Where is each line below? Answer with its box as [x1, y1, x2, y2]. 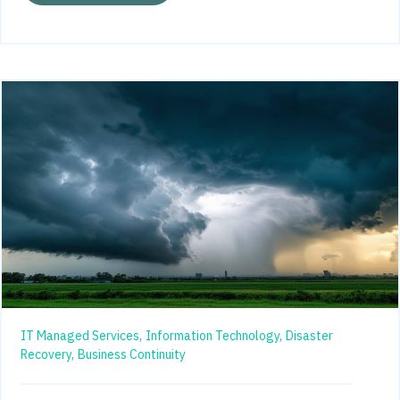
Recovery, [21, 346, 74, 362]
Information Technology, [146, 327, 282, 344]
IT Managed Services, [21, 327, 142, 344]
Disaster [286, 327, 333, 344]
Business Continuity [78, 346, 186, 362]
